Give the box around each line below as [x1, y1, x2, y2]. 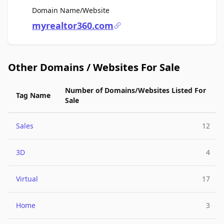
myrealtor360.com [32, 19, 113, 31]
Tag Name [16, 90, 50, 100]
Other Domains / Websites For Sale [8, 60, 180, 74]
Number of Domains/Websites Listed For [65, 85, 206, 95]
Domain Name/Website [32, 5, 109, 15]
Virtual [16, 174, 38, 183]
